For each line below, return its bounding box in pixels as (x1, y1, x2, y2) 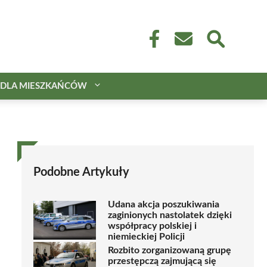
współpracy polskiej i (108, 221, 197, 231)
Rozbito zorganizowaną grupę (108, 246, 231, 256)
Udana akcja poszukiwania (108, 199, 219, 209)
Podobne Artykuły (33, 166, 129, 178)
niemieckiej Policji (108, 231, 185, 241)
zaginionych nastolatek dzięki (108, 210, 232, 220)
